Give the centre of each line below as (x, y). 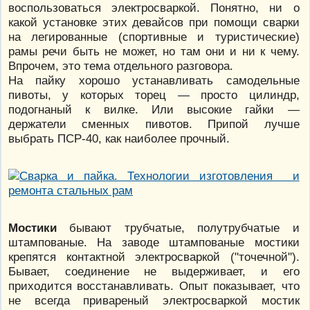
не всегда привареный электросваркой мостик (154, 300)
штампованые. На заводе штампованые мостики (154, 242)
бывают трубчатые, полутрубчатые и (178, 227)
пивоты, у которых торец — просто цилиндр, (154, 94)
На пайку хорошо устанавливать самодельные (154, 80)
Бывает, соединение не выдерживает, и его (154, 271)
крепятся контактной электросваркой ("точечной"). (154, 256)
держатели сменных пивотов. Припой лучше (154, 124)
